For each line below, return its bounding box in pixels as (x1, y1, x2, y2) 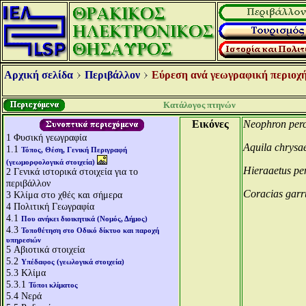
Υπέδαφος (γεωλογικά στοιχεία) (21, 258, 124, 266)
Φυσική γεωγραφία (14, 132, 87, 143)
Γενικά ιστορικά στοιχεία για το (14, 166, 138, 177)
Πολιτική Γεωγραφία (14, 201, 94, 212)
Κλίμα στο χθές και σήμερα (14, 189, 122, 200)
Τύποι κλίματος (29, 281, 78, 289)
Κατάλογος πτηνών (163, 100, 236, 110)
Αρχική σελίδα (4, 69, 73, 81)
